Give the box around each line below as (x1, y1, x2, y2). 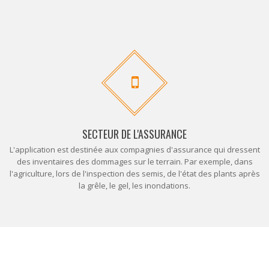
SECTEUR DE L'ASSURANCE (82, 126, 187, 142)
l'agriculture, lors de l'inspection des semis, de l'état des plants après (9, 168, 260, 179)
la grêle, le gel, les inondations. (79, 180, 190, 191)
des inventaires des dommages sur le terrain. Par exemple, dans (16, 156, 253, 167)
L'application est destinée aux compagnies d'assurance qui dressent (9, 144, 260, 155)
